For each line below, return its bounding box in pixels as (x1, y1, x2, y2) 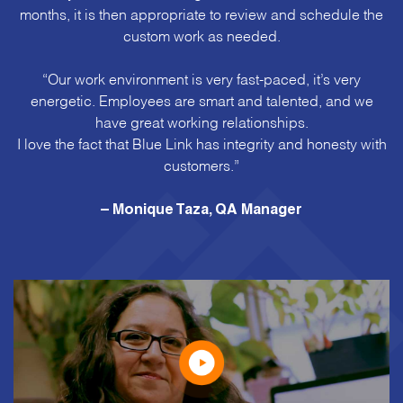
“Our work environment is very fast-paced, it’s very (42, 74, 361, 83)
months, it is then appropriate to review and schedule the (20, 9, 383, 18)
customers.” (164, 160, 239, 169)
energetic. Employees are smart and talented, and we (30, 95, 373, 104)
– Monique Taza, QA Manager (101, 204, 302, 219)
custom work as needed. (122, 31, 281, 40)
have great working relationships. (94, 117, 309, 126)
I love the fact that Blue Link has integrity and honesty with (16, 139, 387, 148)
